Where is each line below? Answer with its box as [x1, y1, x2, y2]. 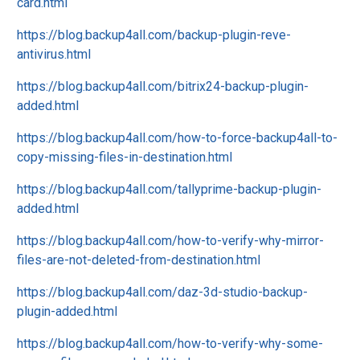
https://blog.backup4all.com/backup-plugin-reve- [17, 27, 291, 43]
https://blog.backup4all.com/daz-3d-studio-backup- [17, 284, 308, 300]
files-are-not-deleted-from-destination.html [17, 252, 260, 268]
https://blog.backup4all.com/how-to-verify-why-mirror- [17, 233, 324, 248]
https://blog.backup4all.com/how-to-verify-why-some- [17, 336, 323, 351]
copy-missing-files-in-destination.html [17, 149, 232, 165]
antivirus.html [17, 47, 91, 62]
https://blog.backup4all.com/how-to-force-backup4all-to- [17, 130, 337, 145]
